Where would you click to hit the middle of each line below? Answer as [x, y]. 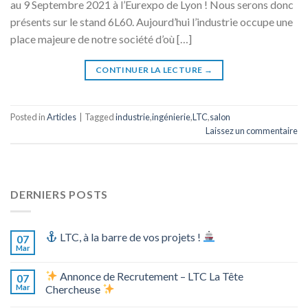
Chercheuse [74, 289]
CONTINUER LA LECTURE [150, 69]
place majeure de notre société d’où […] [101, 38]
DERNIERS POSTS [59, 194]
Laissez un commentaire [252, 131]
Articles [62, 117]
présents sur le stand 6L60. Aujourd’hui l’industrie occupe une [152, 21]
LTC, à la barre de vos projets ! [131, 236]
